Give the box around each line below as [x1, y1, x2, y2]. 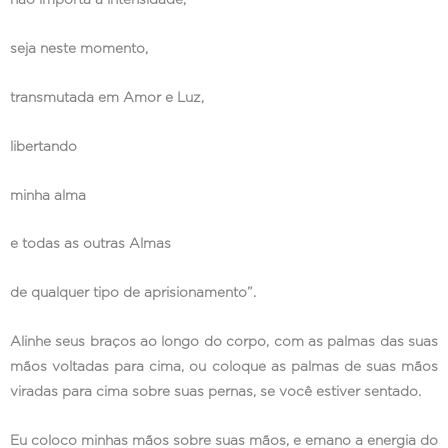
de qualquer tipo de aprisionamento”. [10, 286, 256, 301]
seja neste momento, [10, 41, 148, 56]
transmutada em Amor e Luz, [10, 90, 204, 105]
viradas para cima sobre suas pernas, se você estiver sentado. [10, 385, 421, 400]
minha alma [10, 188, 86, 203]
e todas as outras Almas [10, 237, 171, 252]
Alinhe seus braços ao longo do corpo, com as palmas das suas [10, 335, 438, 350]
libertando [10, 139, 77, 154]
